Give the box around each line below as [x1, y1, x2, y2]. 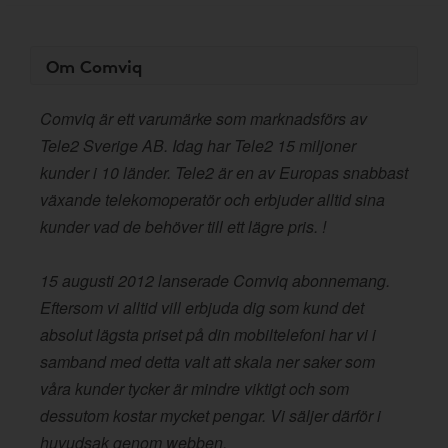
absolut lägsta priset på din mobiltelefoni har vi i [40, 323, 376, 346]
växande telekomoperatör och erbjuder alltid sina [40, 188, 385, 211]
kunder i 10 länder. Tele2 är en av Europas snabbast [40, 161, 408, 184]
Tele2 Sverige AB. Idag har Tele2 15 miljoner [40, 134, 356, 157]
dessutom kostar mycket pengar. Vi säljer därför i [40, 404, 381, 427]
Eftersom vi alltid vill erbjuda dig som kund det [40, 296, 364, 319]
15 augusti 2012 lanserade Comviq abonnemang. [40, 269, 390, 292]
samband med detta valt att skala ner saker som [40, 350, 375, 373]
